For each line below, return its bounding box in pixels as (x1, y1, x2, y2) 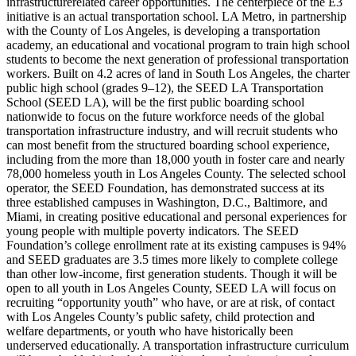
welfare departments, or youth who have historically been (6, 323, 293, 338)
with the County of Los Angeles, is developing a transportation (6, 23, 320, 37)
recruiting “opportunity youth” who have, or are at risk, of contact (6, 295, 335, 309)
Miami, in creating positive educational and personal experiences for (6, 209, 346, 223)
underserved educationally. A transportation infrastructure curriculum (6, 338, 349, 352)
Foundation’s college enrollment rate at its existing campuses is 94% (6, 238, 346, 252)
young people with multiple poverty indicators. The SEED (6, 223, 299, 238)
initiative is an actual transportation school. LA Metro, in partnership (6, 9, 346, 23)
